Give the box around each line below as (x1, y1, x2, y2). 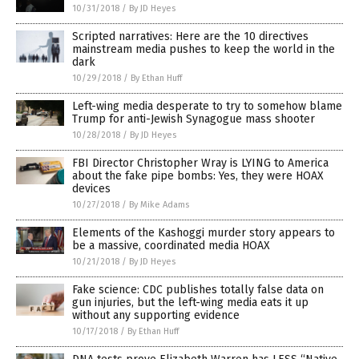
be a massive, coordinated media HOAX (72, 239, 270, 253)
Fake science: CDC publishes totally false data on (72, 283, 324, 297)
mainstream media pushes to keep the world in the (72, 42, 335, 57)
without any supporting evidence (72, 309, 240, 323)
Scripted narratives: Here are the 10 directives (72, 30, 309, 44)
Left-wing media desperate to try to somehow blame (72, 99, 342, 114)
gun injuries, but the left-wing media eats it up (72, 296, 309, 310)
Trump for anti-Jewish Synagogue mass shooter (72, 112, 315, 127)
